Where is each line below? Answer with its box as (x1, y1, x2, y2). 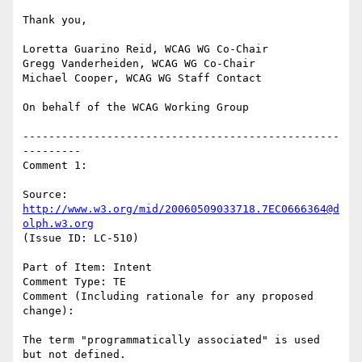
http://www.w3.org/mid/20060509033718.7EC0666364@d (23, 203, 339, 216)
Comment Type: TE (23, 276, 126, 288)
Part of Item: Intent (23, 261, 152, 274)
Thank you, (23, 14, 87, 27)
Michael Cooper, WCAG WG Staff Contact (23, 72, 262, 85)
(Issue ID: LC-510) (23, 232, 139, 245)
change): (23, 305, 74, 318)
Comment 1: (23, 159, 87, 172)
